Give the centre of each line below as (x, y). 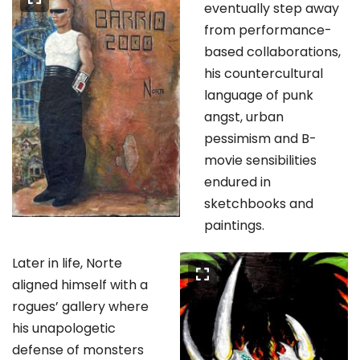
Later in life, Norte (67, 264)
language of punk (259, 96)
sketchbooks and (259, 204)
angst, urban (244, 117)
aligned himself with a (80, 285)
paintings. (236, 226)
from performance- (268, 31)
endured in (237, 182)
